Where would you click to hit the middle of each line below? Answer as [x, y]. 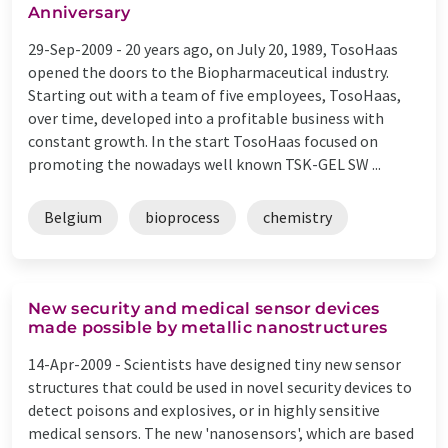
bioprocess [182, 216]
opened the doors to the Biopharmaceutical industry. [208, 71]
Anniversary [79, 12]
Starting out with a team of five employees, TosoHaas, [214, 94]
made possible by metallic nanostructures [208, 327]
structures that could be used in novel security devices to [220, 386]
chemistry [297, 216]
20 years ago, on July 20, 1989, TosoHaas [261, 48]
